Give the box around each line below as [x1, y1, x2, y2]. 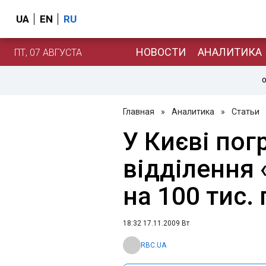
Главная [123, 107, 154, 116]
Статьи [232, 107, 259, 116]
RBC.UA [141, 241, 166, 249]
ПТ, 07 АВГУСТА [14, 46, 82, 58]
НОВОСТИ [135, 45, 186, 58]
